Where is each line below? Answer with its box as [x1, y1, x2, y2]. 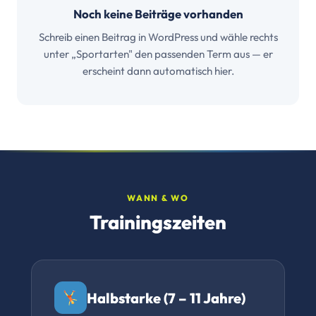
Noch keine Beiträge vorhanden [73, 6, 243, 21]
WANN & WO [127, 193, 189, 203]
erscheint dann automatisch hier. [82, 64, 234, 78]
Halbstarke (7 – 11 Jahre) [87, 288, 245, 307]
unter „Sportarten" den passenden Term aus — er [43, 47, 273, 61]
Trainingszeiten [90, 210, 226, 234]
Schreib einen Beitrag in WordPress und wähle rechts [38, 30, 278, 44]
